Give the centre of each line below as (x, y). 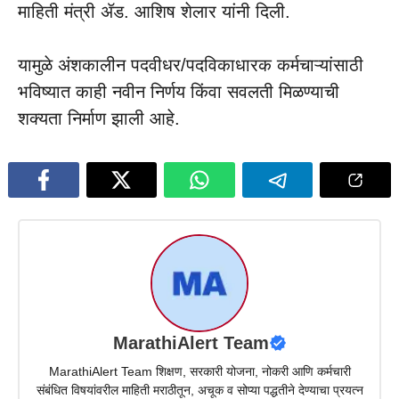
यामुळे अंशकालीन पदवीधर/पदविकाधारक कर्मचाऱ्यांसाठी (191, 65)
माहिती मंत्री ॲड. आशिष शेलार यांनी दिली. (154, 12)
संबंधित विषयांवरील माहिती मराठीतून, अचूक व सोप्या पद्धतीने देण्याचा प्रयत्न (199, 390)
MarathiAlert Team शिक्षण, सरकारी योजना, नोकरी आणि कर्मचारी (199, 371)
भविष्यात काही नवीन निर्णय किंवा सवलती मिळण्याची (179, 92)
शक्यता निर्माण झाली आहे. (99, 119)
